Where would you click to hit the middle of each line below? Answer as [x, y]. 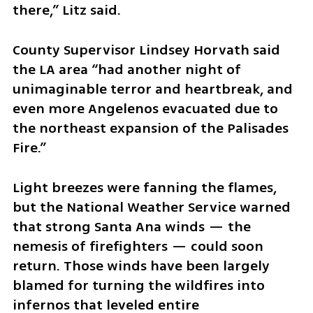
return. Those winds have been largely [141, 265]
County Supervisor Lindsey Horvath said [146, 50]
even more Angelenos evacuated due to [145, 109]
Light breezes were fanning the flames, [144, 187]
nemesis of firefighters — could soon [138, 246]
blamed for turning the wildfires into [138, 285]
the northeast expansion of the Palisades [150, 129]
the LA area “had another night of [126, 70]
